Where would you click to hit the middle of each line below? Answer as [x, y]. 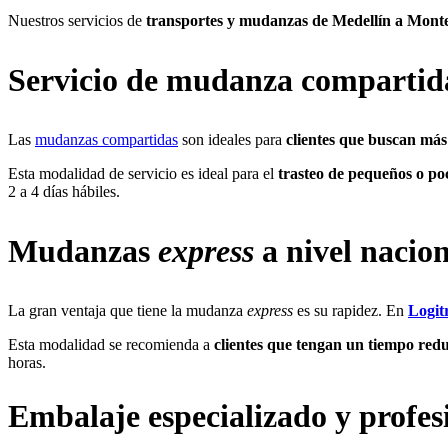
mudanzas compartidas [106, 139]
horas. [27, 362]
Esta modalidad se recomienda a [111, 344]
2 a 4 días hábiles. [64, 191]
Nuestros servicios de [77, 20]
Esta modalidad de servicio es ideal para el [143, 173]
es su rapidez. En [350, 310]
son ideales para [232, 139]
